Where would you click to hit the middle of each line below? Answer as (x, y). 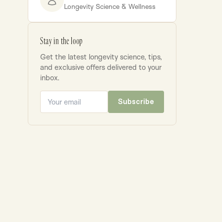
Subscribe (136, 102)
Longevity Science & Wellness (110, 6)
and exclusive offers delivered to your (101, 67)
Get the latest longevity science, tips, (101, 57)
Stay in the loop (62, 41)
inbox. (50, 78)
